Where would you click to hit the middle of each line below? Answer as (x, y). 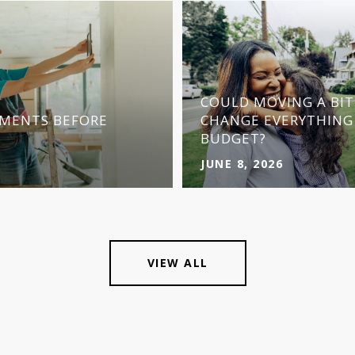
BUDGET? (233, 138)
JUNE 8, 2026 (242, 163)
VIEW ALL (177, 262)
